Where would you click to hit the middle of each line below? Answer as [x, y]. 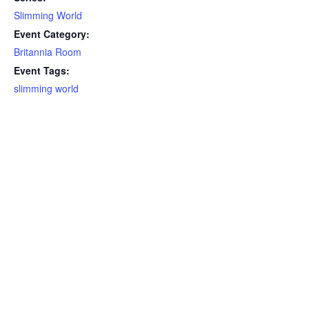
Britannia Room [48, 52]
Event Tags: [42, 70]
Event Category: [52, 34]
